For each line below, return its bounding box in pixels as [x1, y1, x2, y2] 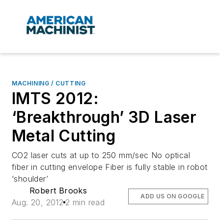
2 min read [65, 197, 105, 208]
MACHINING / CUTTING [12, 80, 86, 87]
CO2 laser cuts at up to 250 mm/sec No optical [12, 150, 190, 161]
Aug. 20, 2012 [12, 197, 64, 208]
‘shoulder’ [12, 174, 49, 184]
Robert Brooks [29, 186, 87, 196]
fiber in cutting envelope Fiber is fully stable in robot [12, 162, 208, 172]
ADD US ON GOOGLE [140, 192, 205, 200]
